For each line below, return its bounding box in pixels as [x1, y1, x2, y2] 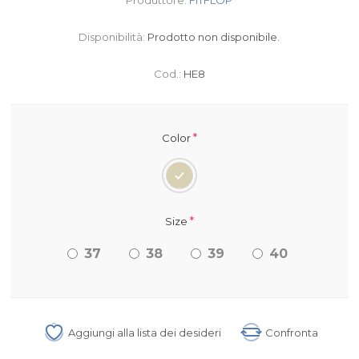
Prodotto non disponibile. [147, 30, 280, 43]
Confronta [265, 325, 319, 339]
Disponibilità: [79, 30, 146, 43]
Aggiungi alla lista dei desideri [68, 325, 222, 339]
